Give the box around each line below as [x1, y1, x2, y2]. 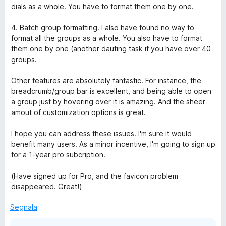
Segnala [10, 203, 37, 211]
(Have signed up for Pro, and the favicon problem [11, 172, 178, 180]
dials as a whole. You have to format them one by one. [11, 2, 194, 11]
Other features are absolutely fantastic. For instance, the [11, 76, 201, 85]
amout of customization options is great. [11, 108, 146, 117]
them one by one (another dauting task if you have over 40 [11, 44, 211, 53]
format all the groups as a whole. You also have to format [11, 34, 202, 42]
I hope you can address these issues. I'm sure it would [11, 129, 192, 138]
